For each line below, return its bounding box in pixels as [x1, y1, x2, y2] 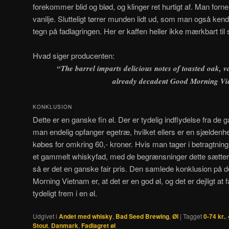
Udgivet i [33, 211, 57, 220]
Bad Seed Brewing [116, 211, 169, 221]
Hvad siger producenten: [33, 50, 114, 61]
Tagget [183, 211, 202, 220]
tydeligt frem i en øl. [33, 187, 97, 198]
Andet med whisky [59, 211, 112, 221]
